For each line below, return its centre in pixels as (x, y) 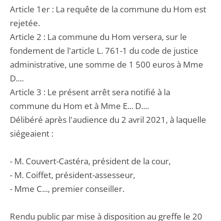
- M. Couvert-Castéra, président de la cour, (90, 161)
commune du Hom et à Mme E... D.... (79, 106)
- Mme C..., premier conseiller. (67, 189)
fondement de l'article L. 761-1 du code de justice (104, 51)
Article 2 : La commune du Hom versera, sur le (98, 37)
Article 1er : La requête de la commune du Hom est (108, 9)
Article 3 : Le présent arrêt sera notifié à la (90, 92)
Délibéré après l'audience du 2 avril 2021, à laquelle (108, 120)
